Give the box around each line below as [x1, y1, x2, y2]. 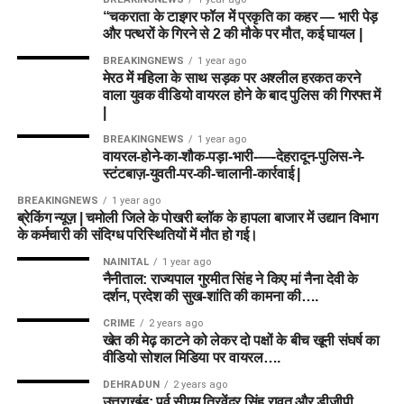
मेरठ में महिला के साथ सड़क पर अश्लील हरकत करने [102, 69, 361, 86]
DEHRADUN [102, 378, 160, 390]
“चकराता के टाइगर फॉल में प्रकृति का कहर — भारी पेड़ [102, 8, 379, 24]
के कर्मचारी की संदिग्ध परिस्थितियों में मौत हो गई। [16, 226, 259, 243]
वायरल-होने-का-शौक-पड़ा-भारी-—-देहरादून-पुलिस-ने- [102, 148, 365, 164]
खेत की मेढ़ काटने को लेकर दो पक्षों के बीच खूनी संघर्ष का [102, 332, 381, 348]
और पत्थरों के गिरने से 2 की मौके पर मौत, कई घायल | [102, 25, 363, 41]
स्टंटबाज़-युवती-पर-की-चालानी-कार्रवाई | [102, 165, 300, 181]
